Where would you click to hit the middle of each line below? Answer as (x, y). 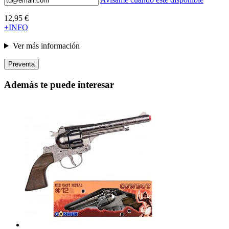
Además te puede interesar (59, 84)
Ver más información (46, 45)
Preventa (21, 64)
